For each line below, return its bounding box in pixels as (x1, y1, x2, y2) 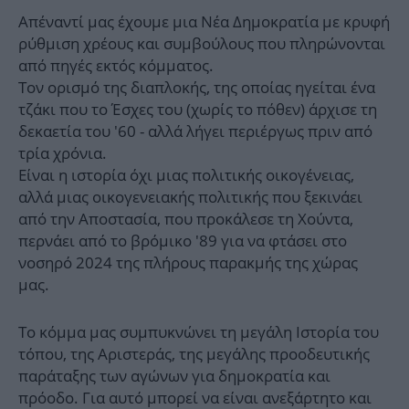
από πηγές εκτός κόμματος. (18, 55, 214, 77)
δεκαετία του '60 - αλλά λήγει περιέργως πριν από (18, 121, 372, 142)
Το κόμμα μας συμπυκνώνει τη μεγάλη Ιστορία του (18, 321, 379, 343)
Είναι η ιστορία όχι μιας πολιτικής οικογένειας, (18, 164, 354, 186)
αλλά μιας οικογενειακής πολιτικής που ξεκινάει (18, 186, 362, 208)
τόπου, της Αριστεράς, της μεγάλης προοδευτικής (18, 343, 370, 365)
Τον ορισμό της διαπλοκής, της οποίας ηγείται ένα (18, 77, 375, 99)
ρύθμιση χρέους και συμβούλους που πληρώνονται (18, 33, 385, 55)
